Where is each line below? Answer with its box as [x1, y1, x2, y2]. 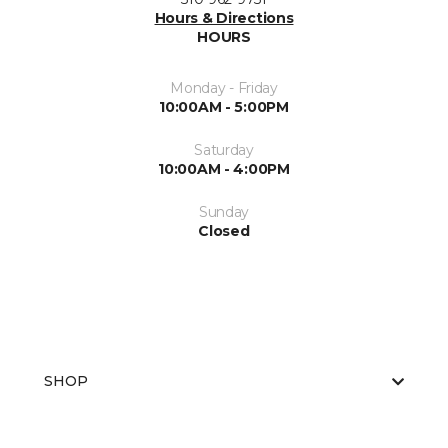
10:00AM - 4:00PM [158, 160, 290, 179]
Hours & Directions [154, 9, 294, 28]
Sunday [198, 203, 250, 222]
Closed [198, 222, 250, 241]
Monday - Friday [170, 79, 278, 98]
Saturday [194, 141, 254, 160]
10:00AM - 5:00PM [159, 98, 289, 117]
